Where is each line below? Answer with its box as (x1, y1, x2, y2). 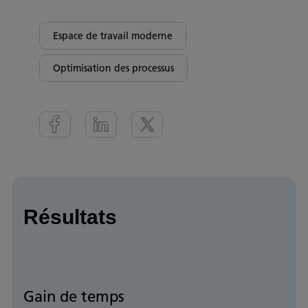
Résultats (23, 206, 117, 228)
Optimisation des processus (53, 62, 174, 74)
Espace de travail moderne (53, 30, 173, 42)
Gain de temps (23, 287, 124, 306)
